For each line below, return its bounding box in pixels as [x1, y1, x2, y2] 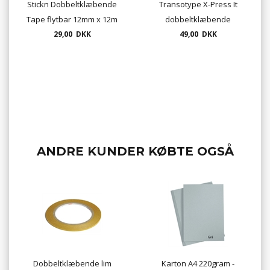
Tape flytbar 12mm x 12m [27, 14, 118, 25]
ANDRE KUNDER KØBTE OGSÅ [36, 144, 234, 159]
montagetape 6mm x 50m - [150, 29, 246, 40]
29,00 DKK [53, 29, 91, 40]
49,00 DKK [179, 29, 217, 40]
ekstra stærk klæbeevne [153, 44, 243, 55]
